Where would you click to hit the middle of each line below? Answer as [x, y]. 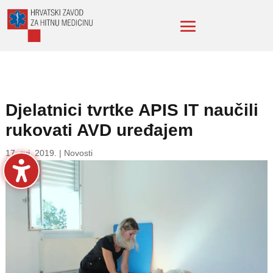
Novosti [78, 153]
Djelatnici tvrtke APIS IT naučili [132, 110]
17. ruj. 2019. [31, 153]
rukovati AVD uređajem [99, 130]
